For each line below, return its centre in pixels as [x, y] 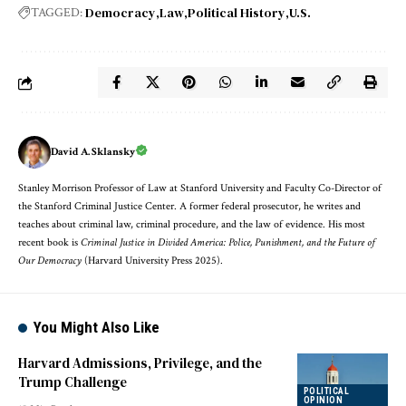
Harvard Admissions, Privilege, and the [140, 363]
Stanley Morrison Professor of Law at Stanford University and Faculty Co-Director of [200, 188]
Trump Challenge [72, 382]
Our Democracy [50, 261]
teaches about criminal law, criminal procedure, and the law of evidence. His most [192, 225]
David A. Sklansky [93, 152]
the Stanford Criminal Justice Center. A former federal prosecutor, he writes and [189, 207]
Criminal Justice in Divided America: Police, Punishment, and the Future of [228, 243]
